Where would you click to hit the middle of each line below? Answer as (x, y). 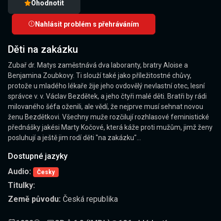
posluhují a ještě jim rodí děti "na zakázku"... (74, 138)
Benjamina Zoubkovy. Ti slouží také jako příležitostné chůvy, (100, 76)
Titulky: (21, 185)
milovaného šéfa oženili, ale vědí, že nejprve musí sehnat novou (106, 107)
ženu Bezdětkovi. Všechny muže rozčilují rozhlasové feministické (109, 117)
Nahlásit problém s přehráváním (87, 24)
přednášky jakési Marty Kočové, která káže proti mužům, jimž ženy (110, 128)
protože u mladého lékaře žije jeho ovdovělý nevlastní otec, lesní (106, 86)
